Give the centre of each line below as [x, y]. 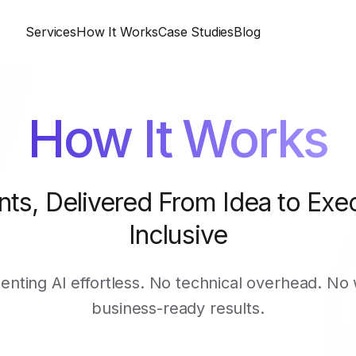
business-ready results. [178, 308]
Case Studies [196, 32]
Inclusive [178, 235]
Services [51, 32]
